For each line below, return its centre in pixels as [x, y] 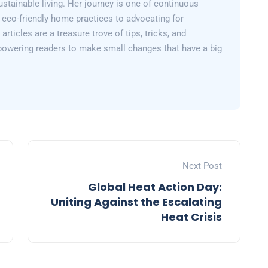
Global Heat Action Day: [155, 187]
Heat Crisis [191, 217]
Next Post [202, 166]
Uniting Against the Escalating [136, 202]
